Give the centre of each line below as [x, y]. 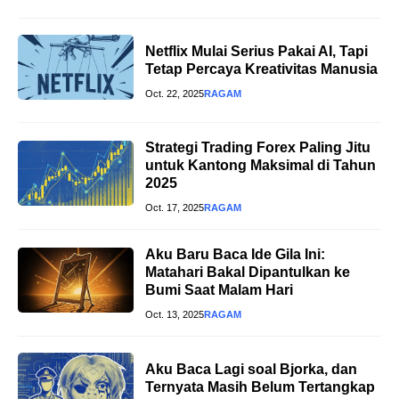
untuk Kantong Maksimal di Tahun [261, 166]
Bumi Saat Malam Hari [219, 290]
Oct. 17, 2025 [175, 208]
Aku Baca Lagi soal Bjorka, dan [251, 369]
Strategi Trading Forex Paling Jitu [258, 148]
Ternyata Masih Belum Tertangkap [260, 387]
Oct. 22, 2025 [175, 93]
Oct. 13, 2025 [175, 315]
